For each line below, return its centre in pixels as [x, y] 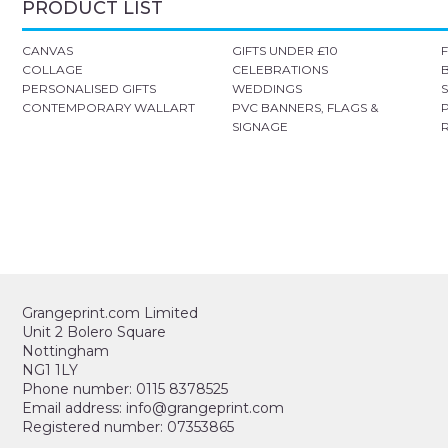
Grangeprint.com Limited [110, 313]
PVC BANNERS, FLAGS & [304, 107]
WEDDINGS [266, 88]
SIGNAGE [259, 126]
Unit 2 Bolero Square [94, 332]
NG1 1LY [50, 370]
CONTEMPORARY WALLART [108, 107]
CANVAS [47, 50]
